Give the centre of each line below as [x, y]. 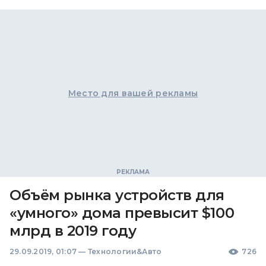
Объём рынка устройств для [117, 195]
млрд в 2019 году [73, 231]
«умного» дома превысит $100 [122, 213]
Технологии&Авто [125, 251]
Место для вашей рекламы [133, 93]
